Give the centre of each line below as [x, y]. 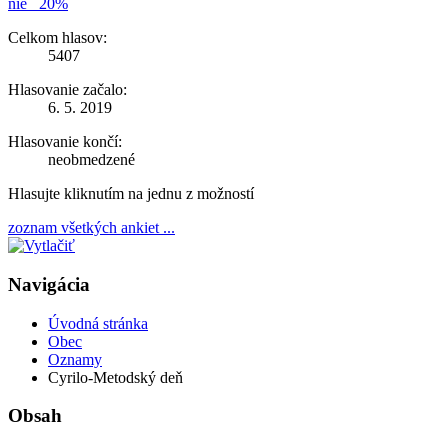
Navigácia [49, 284]
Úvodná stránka [98, 323]
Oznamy [75, 359]
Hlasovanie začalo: [67, 90]
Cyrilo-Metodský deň [115, 377]
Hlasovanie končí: [65, 142]
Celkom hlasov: [57, 38]
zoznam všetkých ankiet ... [91, 228]
